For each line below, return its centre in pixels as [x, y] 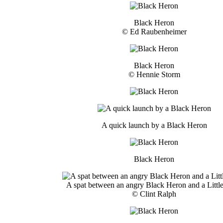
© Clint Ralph [154, 194]
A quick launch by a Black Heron [154, 125]
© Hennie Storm [154, 74]
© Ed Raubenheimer [154, 31]
